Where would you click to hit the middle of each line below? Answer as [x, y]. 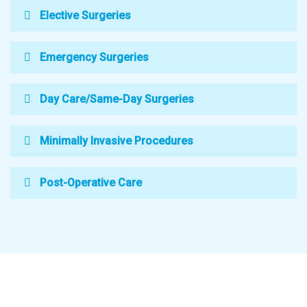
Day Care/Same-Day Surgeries [116, 99]
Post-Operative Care [90, 183]
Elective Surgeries [85, 15]
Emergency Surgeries [94, 57]
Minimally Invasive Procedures [116, 141]
